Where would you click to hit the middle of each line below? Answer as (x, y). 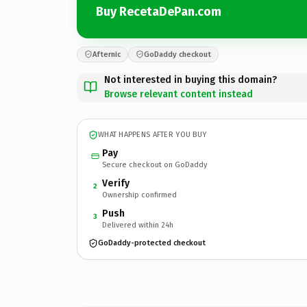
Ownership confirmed (139, 195)
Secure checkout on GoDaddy (155, 164)
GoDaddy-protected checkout (152, 243)
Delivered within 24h (138, 225)
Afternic (107, 54)
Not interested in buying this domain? (191, 79)
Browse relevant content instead (179, 94)
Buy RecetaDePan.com (159, 12)
